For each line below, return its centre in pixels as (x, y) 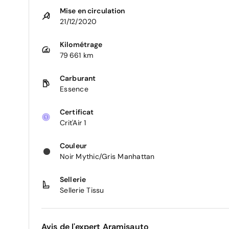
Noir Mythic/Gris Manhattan (107, 156)
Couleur (73, 145)
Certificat (77, 112)
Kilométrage (81, 44)
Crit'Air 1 (73, 122)
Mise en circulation (93, 10)
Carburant (78, 78)
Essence (74, 89)
